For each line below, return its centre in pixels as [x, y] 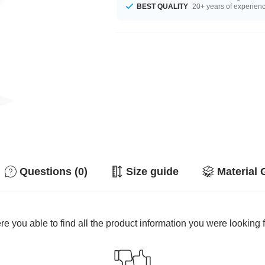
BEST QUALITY [163, 6]
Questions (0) [54, 172]
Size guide [152, 172]
